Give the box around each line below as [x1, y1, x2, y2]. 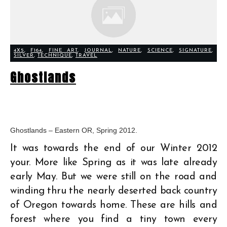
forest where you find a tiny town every [10, 214, 217, 224]
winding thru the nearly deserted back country [10, 185, 217, 196]
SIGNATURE [179, 47, 212, 53]
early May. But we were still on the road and [10, 171, 217, 182]
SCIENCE [147, 47, 173, 53]
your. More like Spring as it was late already [10, 157, 217, 168]
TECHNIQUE [37, 52, 72, 58]
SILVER [14, 52, 34, 58]
